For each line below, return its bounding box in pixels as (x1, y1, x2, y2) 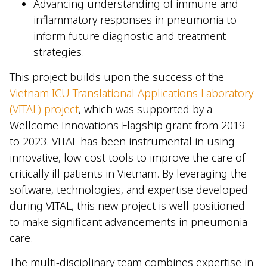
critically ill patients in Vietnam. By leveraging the (10, 166, 247, 181)
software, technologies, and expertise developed (10, 182, 248, 197)
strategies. (33, 45, 87, 60)
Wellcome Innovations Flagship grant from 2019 (10, 117, 245, 132)
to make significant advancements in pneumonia (10, 214, 247, 229)
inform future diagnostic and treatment (33, 29, 226, 44)
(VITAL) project (10, 101, 79, 116)
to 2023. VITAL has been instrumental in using (10, 133, 235, 148)
